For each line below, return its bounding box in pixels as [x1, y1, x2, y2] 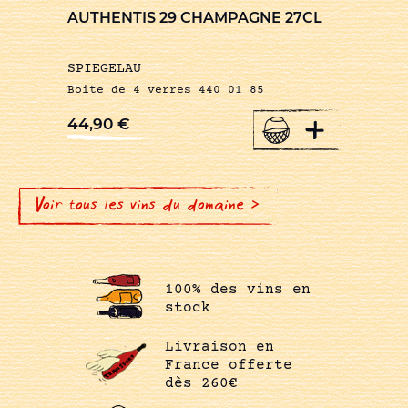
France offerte [164, 356, 292, 373]
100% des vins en [164, 281, 311, 299]
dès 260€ [164, 374, 238, 392]
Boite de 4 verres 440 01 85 [67, 83, 264, 97]
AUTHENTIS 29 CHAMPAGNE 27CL [67, 8, 322, 26]
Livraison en [164, 338, 274, 355]
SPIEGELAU [67, 60, 141, 76]
